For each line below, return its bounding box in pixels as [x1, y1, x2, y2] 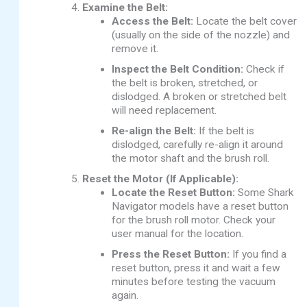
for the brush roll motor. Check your [112, 214, 276, 227]
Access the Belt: [112, 15, 194, 28]
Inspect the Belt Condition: [112, 63, 244, 76]
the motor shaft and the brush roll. [112, 152, 270, 165]
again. [112, 289, 139, 302]
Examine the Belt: [82, 1, 168, 14]
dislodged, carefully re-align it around [112, 138, 284, 151]
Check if [243, 63, 285, 76]
